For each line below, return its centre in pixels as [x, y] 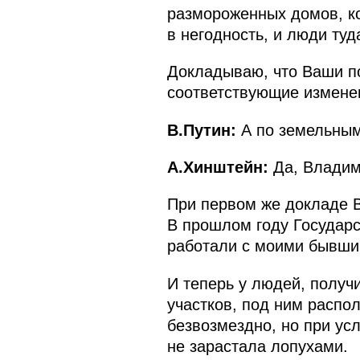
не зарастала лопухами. [257, 346]
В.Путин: [201, 130]
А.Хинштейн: [217, 167]
